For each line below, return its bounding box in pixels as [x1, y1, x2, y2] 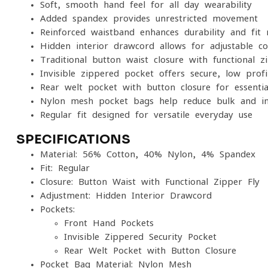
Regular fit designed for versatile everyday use [40, 110, 252, 119]
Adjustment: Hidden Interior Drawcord [40, 191, 212, 200]
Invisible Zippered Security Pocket [64, 232, 217, 241]
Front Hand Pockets [64, 218, 154, 227]
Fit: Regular [40, 163, 90, 172]
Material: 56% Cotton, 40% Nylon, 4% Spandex [40, 150, 255, 159]
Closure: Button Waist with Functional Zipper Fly [40, 177, 260, 186]
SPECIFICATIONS [16, 132, 130, 147]
